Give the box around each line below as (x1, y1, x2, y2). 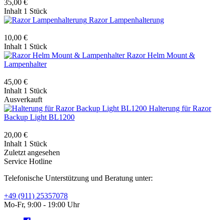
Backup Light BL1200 (4, 112, 75, 121)
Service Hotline (4, 157, 52, 165)
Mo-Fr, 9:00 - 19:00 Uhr (4, 200, 80, 209)
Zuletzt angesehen (4, 148, 60, 157)
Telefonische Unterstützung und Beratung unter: (4, 173, 153, 182)
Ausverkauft (4, 95, 42, 104)
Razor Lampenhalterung (89, 15, 164, 24)
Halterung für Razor (149, 104, 211, 112)
